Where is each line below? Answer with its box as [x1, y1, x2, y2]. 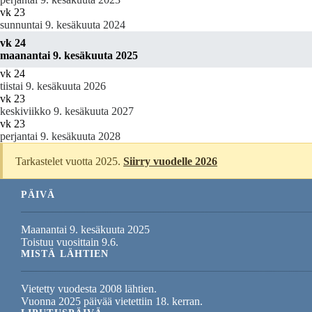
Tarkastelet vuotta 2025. [15, 155, 124, 167]
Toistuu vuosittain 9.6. [21, 236, 118, 249]
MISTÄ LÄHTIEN [21, 249, 109, 260]
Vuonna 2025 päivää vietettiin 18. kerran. [21, 295, 203, 308]
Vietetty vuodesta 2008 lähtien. [21, 283, 157, 295]
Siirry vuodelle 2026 [123, 155, 218, 167]
